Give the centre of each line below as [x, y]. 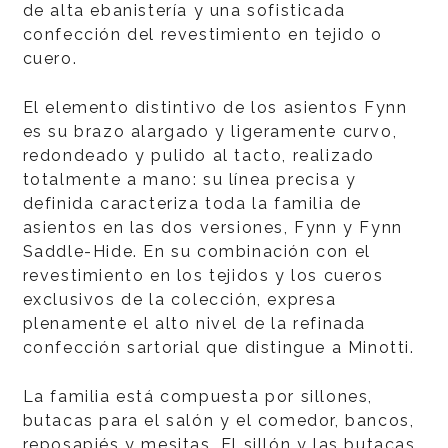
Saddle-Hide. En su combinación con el [196, 251]
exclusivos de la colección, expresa [179, 299]
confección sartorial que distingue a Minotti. [218, 347]
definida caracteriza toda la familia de [192, 203]
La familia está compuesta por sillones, [197, 396]
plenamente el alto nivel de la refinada [194, 323]
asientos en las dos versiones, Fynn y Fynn [212, 227]
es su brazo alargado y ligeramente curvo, [210, 131]
